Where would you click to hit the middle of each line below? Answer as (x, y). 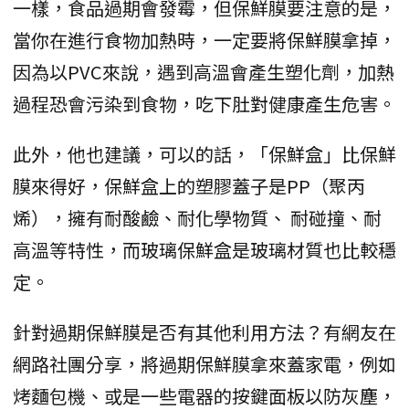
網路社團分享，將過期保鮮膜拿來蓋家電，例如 (204, 363)
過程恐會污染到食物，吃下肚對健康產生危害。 (204, 103)
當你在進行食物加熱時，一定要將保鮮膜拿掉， (204, 39)
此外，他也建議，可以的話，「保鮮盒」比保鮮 (204, 153)
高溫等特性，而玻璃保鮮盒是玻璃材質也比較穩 (204, 249)
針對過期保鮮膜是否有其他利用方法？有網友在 (204, 331)
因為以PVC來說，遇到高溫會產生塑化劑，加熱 (204, 71)
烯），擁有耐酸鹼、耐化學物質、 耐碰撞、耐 (197, 217)
